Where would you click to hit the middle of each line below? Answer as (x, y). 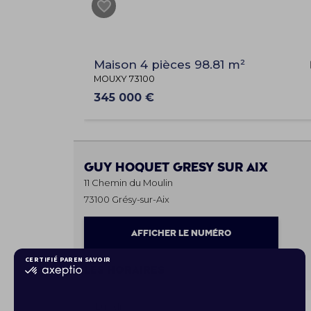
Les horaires (124, 270)
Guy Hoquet (128, 167)
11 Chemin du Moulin (128, 182)
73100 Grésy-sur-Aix (126, 199)
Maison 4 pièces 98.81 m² (169, 64)
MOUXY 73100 (124, 78)
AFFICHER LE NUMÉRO (181, 233)
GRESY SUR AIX (220, 167)
